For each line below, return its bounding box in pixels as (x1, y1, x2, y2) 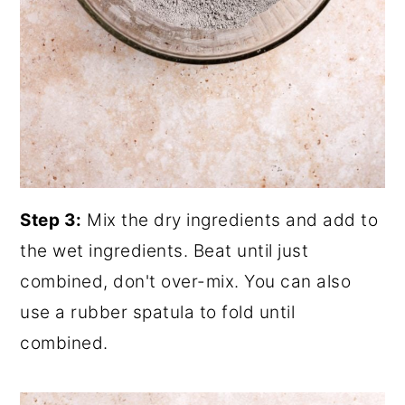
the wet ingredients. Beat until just (20, 240, 309, 261)
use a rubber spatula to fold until (20, 301, 296, 323)
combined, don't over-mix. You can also (20, 270, 352, 292)
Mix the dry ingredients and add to (81, 209, 379, 231)
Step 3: (20, 209, 82, 231)
